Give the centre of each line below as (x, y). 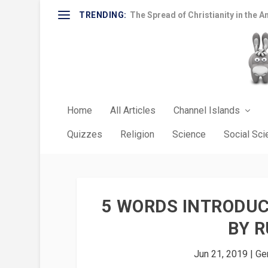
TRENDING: (103, 15)
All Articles (133, 110)
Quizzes (85, 134)
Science (189, 134)
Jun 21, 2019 (220, 254)
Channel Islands (207, 110)
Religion (138, 134)
